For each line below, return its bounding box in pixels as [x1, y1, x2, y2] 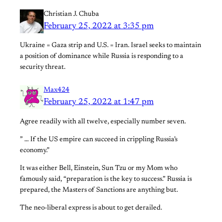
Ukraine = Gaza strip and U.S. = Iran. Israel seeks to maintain [20, 42, 201, 50]
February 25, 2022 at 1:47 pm [44, 98, 154, 107]
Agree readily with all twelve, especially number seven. [20, 118, 186, 125]
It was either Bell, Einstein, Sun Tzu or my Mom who [20, 165, 177, 172]
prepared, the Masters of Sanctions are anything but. [20, 187, 178, 194]
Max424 [44, 87, 69, 94]
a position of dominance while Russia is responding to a [20, 53, 183, 60]
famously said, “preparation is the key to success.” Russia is [20, 176, 192, 183]
